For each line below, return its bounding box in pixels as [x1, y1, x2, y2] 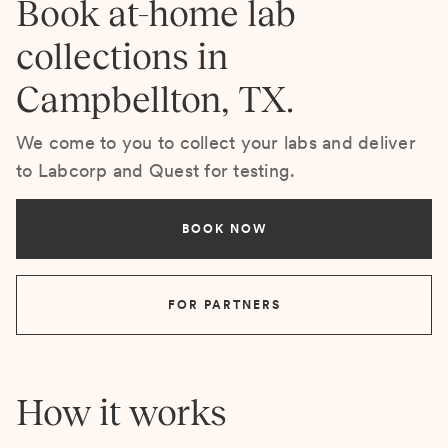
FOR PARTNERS [167, 298, 281, 312]
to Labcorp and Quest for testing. [16, 160, 296, 181]
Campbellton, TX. [16, 79, 294, 120]
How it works [16, 392, 227, 433]
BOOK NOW [181, 222, 267, 236]
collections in [16, 36, 228, 77]
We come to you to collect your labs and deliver [16, 132, 416, 153]
